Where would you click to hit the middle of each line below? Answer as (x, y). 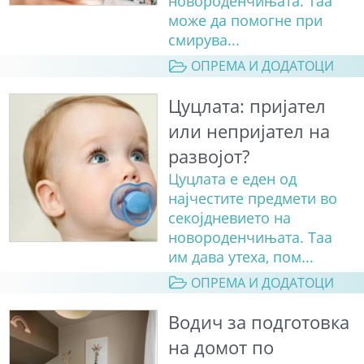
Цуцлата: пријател (247, 106)
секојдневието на (229, 217)
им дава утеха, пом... (240, 256)
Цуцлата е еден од (232, 178)
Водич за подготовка (258, 322)
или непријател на (249, 131)
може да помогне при (245, 21)
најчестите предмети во (252, 198)
